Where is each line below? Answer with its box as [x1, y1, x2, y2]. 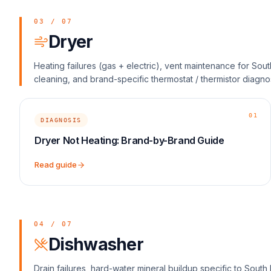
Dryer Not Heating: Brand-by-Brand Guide [34, 134, 224, 146]
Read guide [34, 160, 77, 169]
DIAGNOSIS [41, 117, 82, 123]
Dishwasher [48, 234, 143, 255]
